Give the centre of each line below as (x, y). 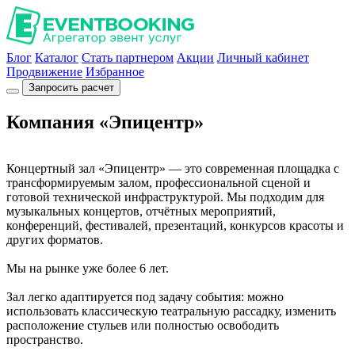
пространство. (45, 339)
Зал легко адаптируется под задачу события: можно (145, 296)
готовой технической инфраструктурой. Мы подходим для (165, 197)
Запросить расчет (71, 88)
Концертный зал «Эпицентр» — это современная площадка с (173, 168)
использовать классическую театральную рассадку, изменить (171, 311)
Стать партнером (128, 57)
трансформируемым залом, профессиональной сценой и (158, 182)
